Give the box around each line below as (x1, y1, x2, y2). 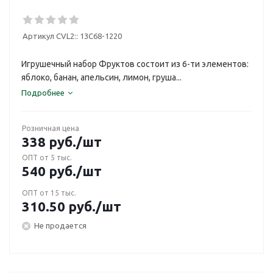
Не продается (34, 221, 87, 230)
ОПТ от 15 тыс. (22, 189, 76, 197)
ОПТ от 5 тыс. (22, 154, 72, 161)
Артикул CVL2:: (23, 32, 78, 40)
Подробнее (21, 88, 65, 97)
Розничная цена (22, 124, 79, 132)
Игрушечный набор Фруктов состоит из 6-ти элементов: (21, 59, 249, 69)
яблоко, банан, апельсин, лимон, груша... (21, 73, 182, 82)
